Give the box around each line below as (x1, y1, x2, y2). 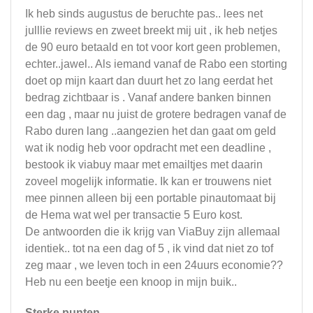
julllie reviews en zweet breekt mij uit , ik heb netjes (25, 24, 277, 36)
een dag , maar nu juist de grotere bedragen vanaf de (25, 108, 286, 120)
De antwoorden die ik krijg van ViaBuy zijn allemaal (25, 226, 280, 238)
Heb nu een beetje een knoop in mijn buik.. (25, 276, 237, 288)
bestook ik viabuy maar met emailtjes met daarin (25, 159, 263, 170)
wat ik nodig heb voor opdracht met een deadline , (25, 142, 271, 154)
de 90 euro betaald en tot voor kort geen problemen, (25, 41, 280, 53)
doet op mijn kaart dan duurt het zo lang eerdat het (25, 75, 272, 87)
